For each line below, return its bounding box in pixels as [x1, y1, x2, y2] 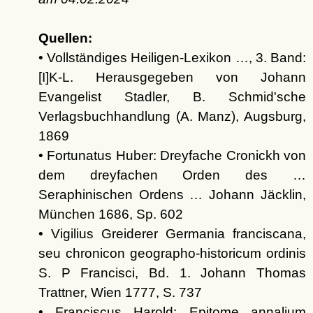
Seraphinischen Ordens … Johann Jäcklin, [38, 187, 306, 202]
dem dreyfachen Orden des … [38, 168, 306, 182]
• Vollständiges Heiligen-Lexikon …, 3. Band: [38, 50, 306, 65]
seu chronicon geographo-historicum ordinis [38, 246, 306, 261]
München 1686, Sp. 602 [38, 207, 183, 221]
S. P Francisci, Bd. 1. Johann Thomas [38, 265, 306, 280]
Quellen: [38, 31, 92, 45]
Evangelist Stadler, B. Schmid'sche [38, 89, 306, 104]
